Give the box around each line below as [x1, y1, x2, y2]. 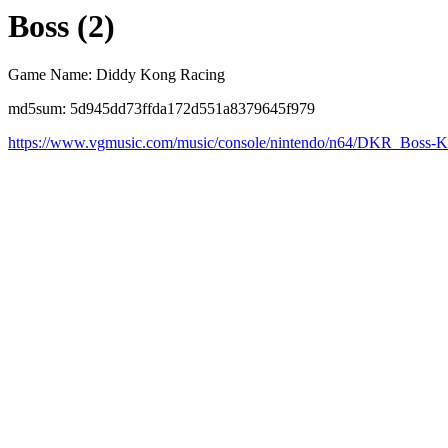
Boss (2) [8, 8, 115, 44]
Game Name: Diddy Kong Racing [8, 66, 225, 84]
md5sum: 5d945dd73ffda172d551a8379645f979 [8, 100, 315, 118]
